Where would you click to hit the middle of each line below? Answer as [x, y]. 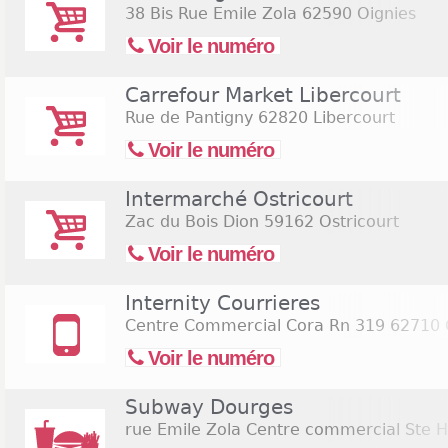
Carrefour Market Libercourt [263, 95]
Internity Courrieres [222, 303]
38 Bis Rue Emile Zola [211, 13]
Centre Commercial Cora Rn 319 [255, 325]
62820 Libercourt [324, 117]
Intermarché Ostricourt [239, 199]
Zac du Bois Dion [192, 221]
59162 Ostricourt [329, 221]
